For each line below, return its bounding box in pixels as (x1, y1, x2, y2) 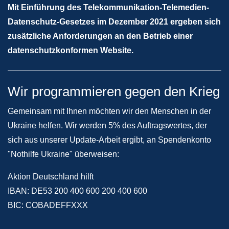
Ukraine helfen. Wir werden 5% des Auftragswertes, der (8, 121, 207, 130)
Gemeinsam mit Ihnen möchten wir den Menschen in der (8, 107, 211, 116)
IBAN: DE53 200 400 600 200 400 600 (8, 187, 147, 195)
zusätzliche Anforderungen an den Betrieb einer (8, 32, 193, 40)
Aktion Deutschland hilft (8, 172, 94, 181)
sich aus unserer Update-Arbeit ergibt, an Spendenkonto (8, 135, 211, 144)
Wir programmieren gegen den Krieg (8, 84, 220, 99)
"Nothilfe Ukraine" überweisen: (8, 150, 119, 158)
